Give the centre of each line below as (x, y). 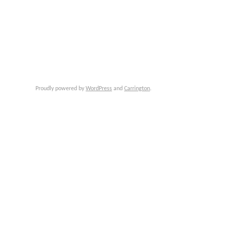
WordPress (99, 89)
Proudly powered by (61, 89)
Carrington (137, 89)
